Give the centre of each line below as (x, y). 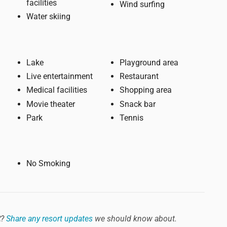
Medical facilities (57, 90)
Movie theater (51, 104)
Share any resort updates (49, 218)
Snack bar (138, 104)
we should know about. (135, 218)
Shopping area (146, 90)
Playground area (149, 62)
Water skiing (48, 16)
